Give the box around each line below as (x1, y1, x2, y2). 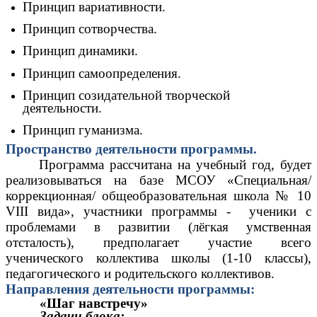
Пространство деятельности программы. (6, 141, 257, 156)
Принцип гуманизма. (23, 122, 143, 138)
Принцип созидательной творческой (23, 88, 230, 103)
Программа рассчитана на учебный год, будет (39, 156, 311, 172)
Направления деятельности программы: (6, 281, 255, 296)
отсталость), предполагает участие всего (6, 234, 311, 250)
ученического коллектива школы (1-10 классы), (6, 250, 311, 265)
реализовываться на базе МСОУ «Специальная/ (6, 172, 311, 188)
